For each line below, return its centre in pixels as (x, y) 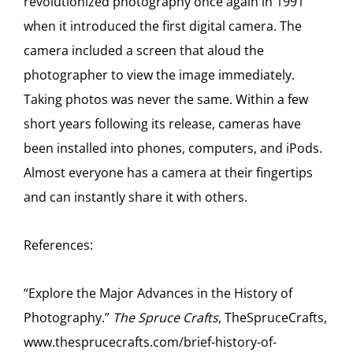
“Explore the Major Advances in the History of (158, 293)
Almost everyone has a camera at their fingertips (168, 173)
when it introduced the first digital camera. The (163, 26)
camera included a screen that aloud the (144, 50)
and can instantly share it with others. (139, 197)
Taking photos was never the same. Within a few (166, 99)
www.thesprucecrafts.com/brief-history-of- (150, 342)
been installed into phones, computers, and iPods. (173, 148)
